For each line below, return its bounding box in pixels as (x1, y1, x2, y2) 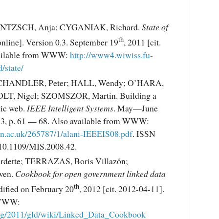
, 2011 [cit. (124, 36, 161, 48)
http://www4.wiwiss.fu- (70, 49, 153, 61)
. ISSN (132, 127, 155, 139)
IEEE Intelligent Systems (27, 102, 113, 114)
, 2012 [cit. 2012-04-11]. (79, 182, 164, 195)
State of (142, 21, 168, 33)
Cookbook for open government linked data (15, 168, 166, 180)
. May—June (113, 102, 158, 114)
